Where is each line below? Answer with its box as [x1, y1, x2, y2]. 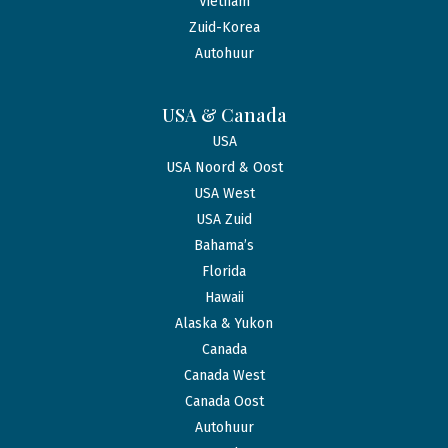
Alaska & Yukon [175, 315, 273, 333]
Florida [202, 263, 246, 281]
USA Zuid [196, 211, 252, 229]
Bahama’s [194, 237, 254, 255]
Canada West [183, 367, 265, 385]
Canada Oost [184, 393, 264, 411]
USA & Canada [161, 103, 287, 128]
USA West [193, 185, 255, 203]
